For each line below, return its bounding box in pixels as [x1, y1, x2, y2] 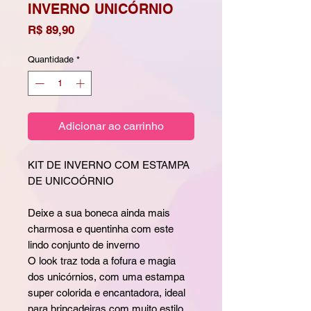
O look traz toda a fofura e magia [28, 254, 176, 267]
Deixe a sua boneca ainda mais [28, 206, 170, 219]
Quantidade [28, 54, 74, 65]
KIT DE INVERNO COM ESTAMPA [28, 158, 190, 171]
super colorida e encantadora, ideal [28, 286, 185, 299]
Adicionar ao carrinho [58, 119, 164, 133]
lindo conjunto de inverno [28, 238, 140, 251]
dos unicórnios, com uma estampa [28, 270, 185, 283]
